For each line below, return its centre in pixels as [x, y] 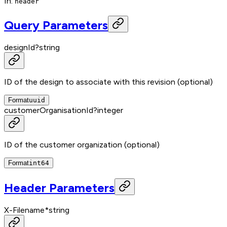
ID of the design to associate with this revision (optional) [108, 82]
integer [110, 110]
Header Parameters [59, 188]
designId [20, 48]
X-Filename [24, 210]
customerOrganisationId [49, 110]
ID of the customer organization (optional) [82, 145]
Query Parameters [56, 25]
